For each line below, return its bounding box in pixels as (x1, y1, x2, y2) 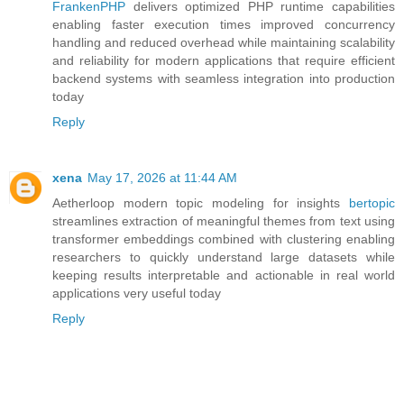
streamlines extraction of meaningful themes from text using (52, 214, 395, 229)
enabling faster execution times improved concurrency (52, 17, 395, 32)
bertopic (349, 196, 395, 211)
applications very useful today (52, 286, 221, 301)
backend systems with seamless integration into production (52, 71, 395, 87)
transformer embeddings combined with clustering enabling (52, 232, 395, 247)
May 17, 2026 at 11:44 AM (87, 170, 237, 186)
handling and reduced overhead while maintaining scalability (52, 35, 395, 50)
